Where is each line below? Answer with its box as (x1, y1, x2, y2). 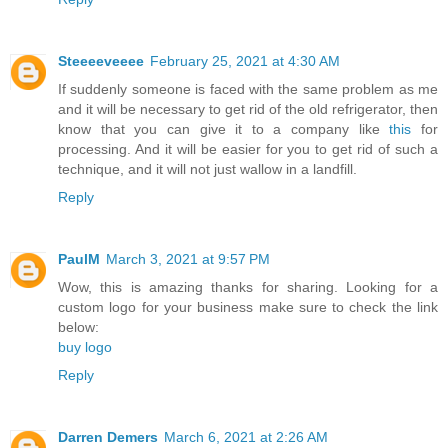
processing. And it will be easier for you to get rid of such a (58, 140, 438, 157)
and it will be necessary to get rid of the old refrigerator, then (58, 100, 438, 117)
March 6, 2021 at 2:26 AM (164, 428, 328, 445)
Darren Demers (58, 428, 158, 445)
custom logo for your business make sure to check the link (58, 298, 438, 315)
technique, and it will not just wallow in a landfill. (58, 160, 357, 177)
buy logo (58, 338, 112, 355)
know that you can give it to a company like (58, 120, 390, 137)
